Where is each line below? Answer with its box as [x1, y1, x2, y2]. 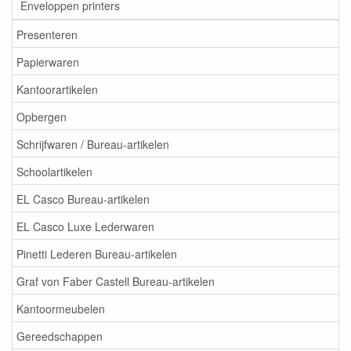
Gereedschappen [16, 327, 103, 344]
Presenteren [16, 26, 78, 42]
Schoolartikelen [16, 163, 92, 179]
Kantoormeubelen [16, 300, 105, 317]
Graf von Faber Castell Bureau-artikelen [16, 273, 215, 289]
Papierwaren [16, 53, 79, 70]
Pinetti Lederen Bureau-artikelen [16, 245, 177, 262]
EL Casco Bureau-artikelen [16, 190, 150, 207]
